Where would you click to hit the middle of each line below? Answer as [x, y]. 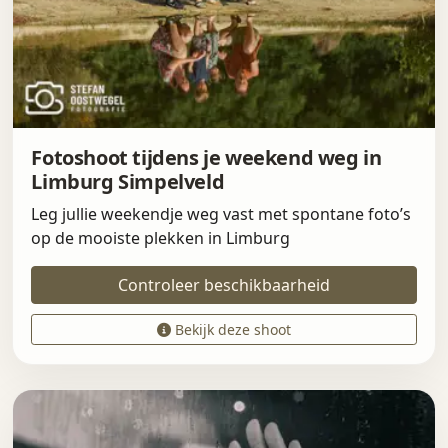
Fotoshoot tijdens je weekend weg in [206, 158]
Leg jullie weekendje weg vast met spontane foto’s [221, 214]
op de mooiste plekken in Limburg [161, 238]
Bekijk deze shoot [231, 330]
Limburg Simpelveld [128, 182]
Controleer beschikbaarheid [224, 285]
